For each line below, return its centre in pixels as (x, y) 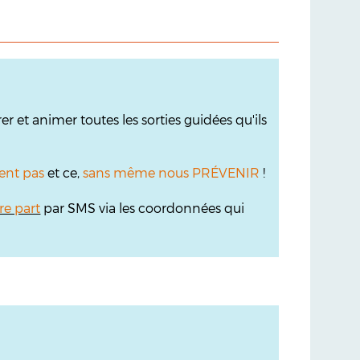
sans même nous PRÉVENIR (172, 172)
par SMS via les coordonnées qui (143, 208)
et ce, (64, 172)
